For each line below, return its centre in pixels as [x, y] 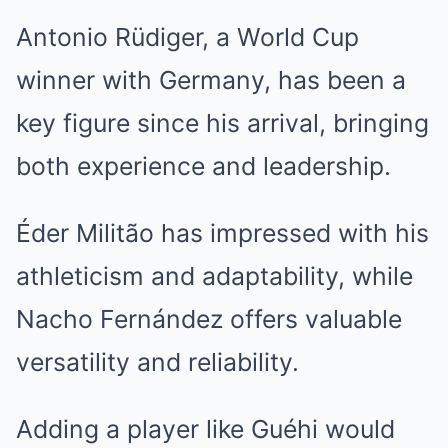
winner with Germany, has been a [211, 80]
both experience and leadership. [203, 166]
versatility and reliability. [157, 362]
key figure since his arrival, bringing [222, 123]
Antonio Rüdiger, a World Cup [187, 37]
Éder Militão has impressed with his [222, 233]
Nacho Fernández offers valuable [209, 319]
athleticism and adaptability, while [214, 276]
